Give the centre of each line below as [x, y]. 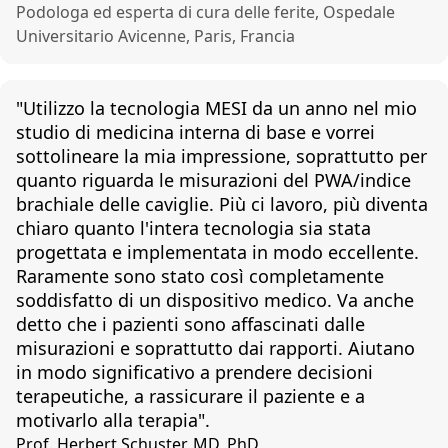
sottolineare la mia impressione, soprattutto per [221, 156]
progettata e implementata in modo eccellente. [217, 252]
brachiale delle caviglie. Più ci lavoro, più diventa [222, 204]
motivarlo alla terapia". [113, 420]
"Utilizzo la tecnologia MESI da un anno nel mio [216, 108]
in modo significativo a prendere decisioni [194, 372]
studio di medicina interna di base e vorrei [195, 132]
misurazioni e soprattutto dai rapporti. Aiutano [215, 348]
